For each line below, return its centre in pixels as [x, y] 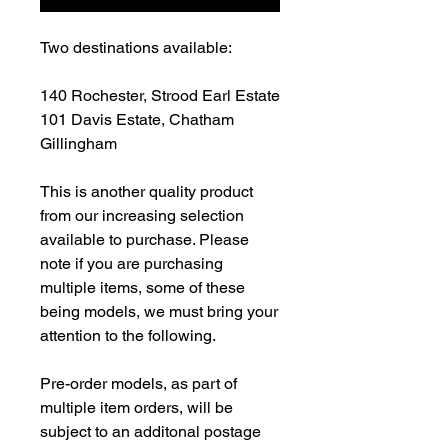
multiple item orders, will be [136, 407]
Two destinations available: [136, 47]
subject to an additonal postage [150, 431]
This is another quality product [146, 191]
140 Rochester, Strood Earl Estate [160, 95]
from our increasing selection [142, 215]
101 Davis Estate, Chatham [137, 119]
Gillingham [78, 143]
